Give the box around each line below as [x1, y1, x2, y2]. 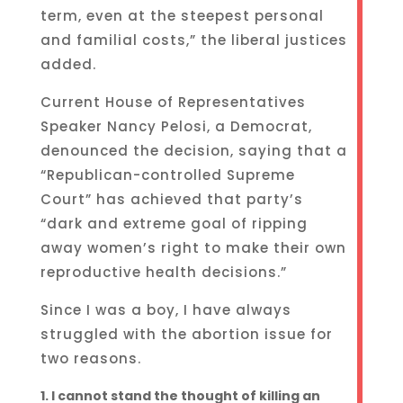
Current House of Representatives [40, 93, 306, 112]
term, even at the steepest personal [40, 6, 324, 25]
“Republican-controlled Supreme [40, 166, 295, 184]
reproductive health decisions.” [40, 263, 287, 282]
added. [40, 55, 96, 74]
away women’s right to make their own [40, 238, 346, 257]
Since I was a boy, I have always [40, 300, 291, 319]
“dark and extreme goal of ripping [40, 214, 308, 233]
